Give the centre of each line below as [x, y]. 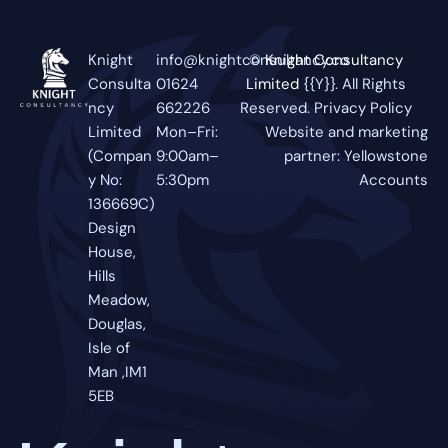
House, [112, 252]
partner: [314, 156]
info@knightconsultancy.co [252, 60]
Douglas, [117, 324]
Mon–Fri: [187, 132]
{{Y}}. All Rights [354, 84]
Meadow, [119, 300]
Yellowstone [386, 156]
